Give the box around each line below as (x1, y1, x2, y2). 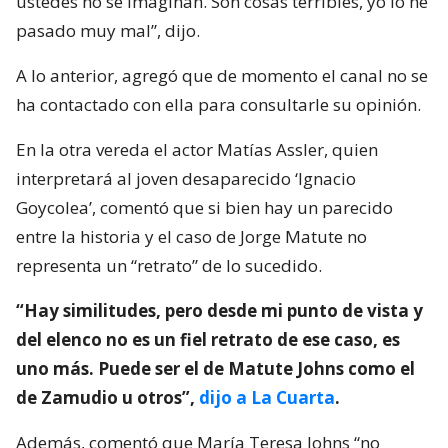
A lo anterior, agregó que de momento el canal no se (16, 63, 428, 87)
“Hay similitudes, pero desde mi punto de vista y (16, 298, 423, 322)
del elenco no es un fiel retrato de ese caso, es (16, 327, 400, 351)
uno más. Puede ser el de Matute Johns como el (16, 356, 415, 380)
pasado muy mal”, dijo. (16, 18, 200, 42)
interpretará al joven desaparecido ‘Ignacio (16, 166, 356, 190)
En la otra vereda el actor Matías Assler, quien (16, 137, 378, 161)
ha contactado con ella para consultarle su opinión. (16, 92, 421, 116)
